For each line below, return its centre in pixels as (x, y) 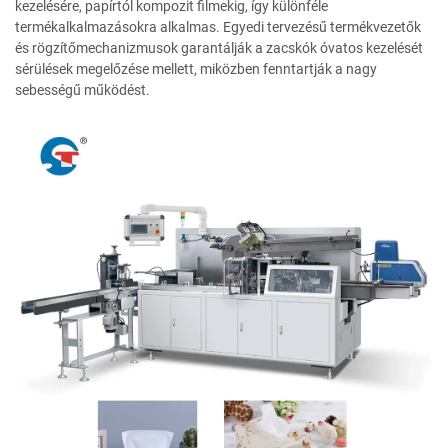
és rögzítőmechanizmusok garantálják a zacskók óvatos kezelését (219, 47)
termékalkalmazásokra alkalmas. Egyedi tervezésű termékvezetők (218, 26)
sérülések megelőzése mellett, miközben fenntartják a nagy (196, 68)
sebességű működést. (82, 89)
